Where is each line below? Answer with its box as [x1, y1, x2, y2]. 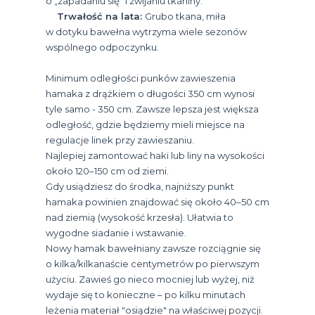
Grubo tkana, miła [145, 10, 226, 22]
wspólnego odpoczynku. [46, 41, 159, 53]
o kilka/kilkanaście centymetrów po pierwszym [46, 257, 259, 269]
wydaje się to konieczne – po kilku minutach [46, 288, 245, 300]
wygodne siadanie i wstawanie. [46, 226, 186, 238]
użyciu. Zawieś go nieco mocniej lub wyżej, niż [46, 273, 255, 285]
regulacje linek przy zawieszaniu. [46, 134, 194, 146]
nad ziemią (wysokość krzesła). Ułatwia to [46, 211, 233, 223]
